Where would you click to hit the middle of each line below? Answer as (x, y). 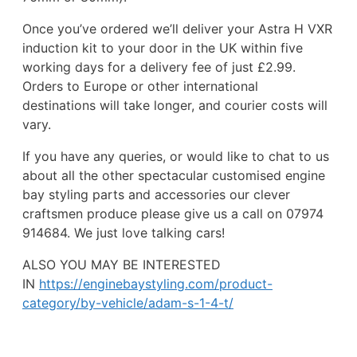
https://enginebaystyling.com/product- (156, 283)
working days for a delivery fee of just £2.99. (159, 67)
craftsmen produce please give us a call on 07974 (173, 213)
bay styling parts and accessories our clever (156, 194)
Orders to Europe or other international (140, 86)
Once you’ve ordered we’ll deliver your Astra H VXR (177, 28)
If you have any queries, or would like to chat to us (176, 156)
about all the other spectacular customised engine (174, 175)
